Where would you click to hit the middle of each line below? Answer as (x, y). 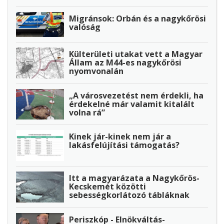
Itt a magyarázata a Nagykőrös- (134, 178)
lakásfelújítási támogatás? (124, 145)
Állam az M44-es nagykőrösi (125, 63)
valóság (85, 27)
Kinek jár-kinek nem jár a (120, 137)
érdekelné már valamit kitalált (132, 104)
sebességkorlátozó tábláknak (129, 195)
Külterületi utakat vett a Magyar (136, 54)
